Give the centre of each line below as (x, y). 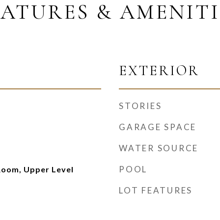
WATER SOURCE (159, 148)
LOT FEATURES (156, 190)
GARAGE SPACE (158, 127)
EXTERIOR (159, 70)
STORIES (140, 106)
